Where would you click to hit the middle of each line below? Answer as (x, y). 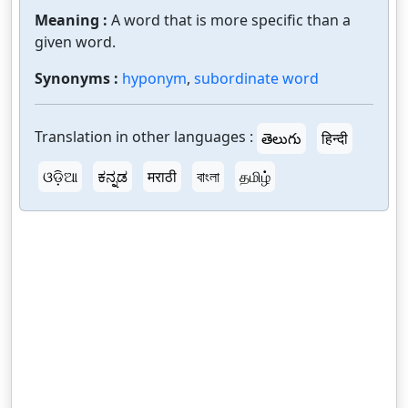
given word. (75, 42)
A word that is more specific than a (231, 20)
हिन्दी (335, 138)
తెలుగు (281, 138)
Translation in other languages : (144, 137)
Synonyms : (78, 78)
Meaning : (73, 20)
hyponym (154, 78)
